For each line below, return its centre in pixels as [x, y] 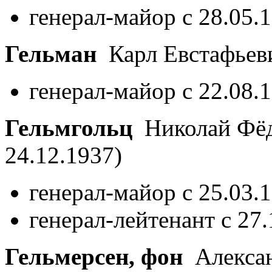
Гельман [51, 53]
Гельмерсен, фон [94, 256]
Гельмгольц [69, 127]
